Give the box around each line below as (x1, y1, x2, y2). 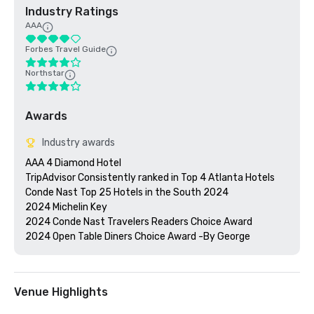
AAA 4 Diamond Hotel (25, 157, 123, 169)
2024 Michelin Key (25, 201, 109, 213)
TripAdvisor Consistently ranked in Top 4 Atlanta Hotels (25, 172, 275, 184)
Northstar (25, 68, 64, 78)
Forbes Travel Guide (25, 44, 106, 54)
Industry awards (42, 137, 115, 149)
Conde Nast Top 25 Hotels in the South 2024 (25, 186, 228, 198)
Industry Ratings (25, 5, 118, 18)
